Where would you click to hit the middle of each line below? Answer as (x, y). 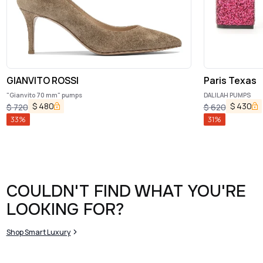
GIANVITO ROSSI (42, 81)
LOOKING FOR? (65, 209)
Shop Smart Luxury (38, 232)
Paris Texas (230, 81)
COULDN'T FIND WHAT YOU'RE (126, 191)
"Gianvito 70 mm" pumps (44, 95)
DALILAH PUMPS (227, 95)
